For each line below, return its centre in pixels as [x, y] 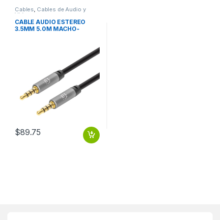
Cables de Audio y [61, 10]
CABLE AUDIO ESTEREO [50, 22]
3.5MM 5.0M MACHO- [47, 28]
